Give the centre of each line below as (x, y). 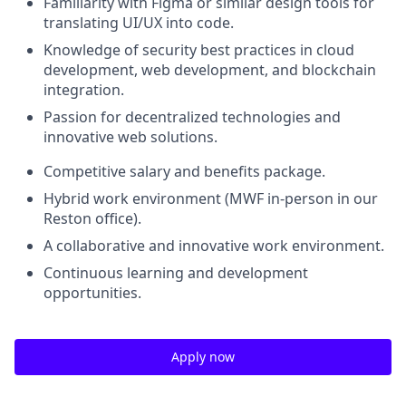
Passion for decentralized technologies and (192, 117)
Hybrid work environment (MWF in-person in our (211, 198)
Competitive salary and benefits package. (184, 171)
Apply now (203, 357)
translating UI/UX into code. (139, 23)
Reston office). (92, 218)
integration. (84, 90)
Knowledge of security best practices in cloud (199, 50)
